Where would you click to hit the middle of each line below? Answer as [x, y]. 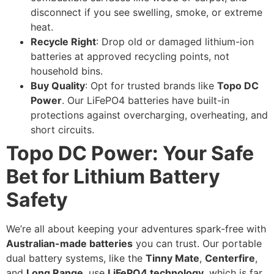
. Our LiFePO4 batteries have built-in [146, 101]
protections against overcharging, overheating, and [149, 115]
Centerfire [230, 258]
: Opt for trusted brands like [151, 86]
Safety [37, 200]
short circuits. [62, 130]
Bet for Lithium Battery [113, 177]
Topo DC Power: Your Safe [130, 154]
